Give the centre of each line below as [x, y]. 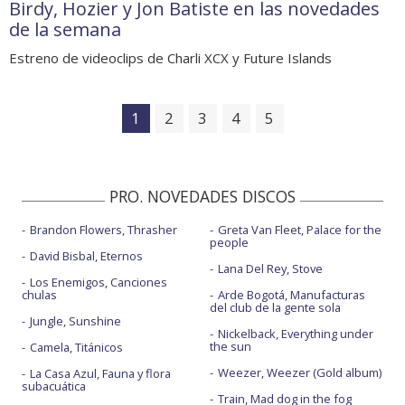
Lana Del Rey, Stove [270, 268]
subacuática [54, 386]
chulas [39, 294]
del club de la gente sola [275, 307]
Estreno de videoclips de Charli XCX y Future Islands [170, 57]
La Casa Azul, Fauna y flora [100, 373]
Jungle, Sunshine [75, 320]
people [229, 242]
